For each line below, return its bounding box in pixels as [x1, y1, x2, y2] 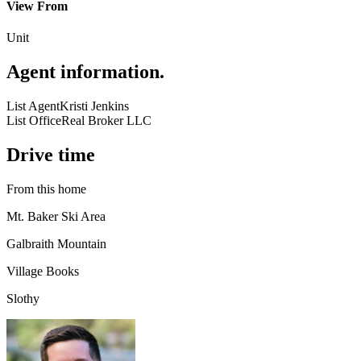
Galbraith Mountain [6, 236, 106, 251]
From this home [6, 181, 86, 196]
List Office [6, 113, 61, 127]
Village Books [6, 263, 79, 278]
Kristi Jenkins [60, 98, 129, 113]
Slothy [6, 291, 39, 305]
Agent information [6, 61, 160, 83]
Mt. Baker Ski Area [6, 209, 106, 223]
